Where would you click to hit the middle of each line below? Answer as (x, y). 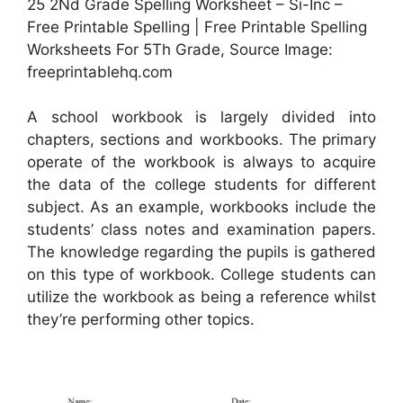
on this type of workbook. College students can (201, 275)
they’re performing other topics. (141, 320)
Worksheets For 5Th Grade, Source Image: (180, 49)
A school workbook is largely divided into (201, 117)
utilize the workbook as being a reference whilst (201, 297)
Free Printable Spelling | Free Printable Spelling (197, 27)
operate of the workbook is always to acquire (201, 162)
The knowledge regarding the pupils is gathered (201, 252)
